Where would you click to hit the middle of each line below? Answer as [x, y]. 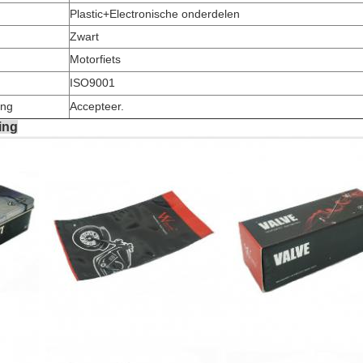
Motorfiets [95, 59]
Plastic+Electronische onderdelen [155, 13]
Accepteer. [97, 106]
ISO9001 [92, 82]
